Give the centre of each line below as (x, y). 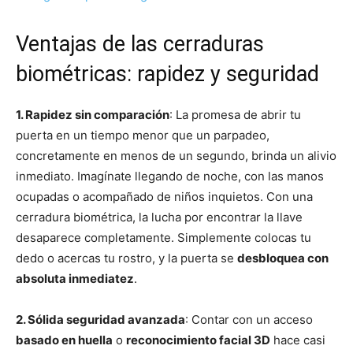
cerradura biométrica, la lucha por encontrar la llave (159, 217)
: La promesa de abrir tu (235, 115)
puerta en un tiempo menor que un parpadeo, (143, 136)
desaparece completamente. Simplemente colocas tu (163, 238)
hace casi (298, 340)
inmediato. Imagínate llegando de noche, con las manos (170, 176)
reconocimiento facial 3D (198, 340)
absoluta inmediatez (75, 279)
